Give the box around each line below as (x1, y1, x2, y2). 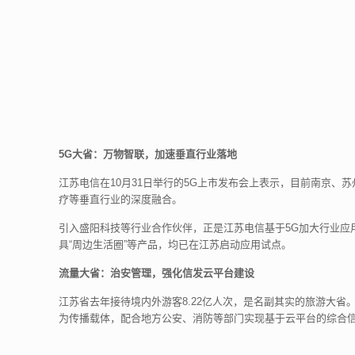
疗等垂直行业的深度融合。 (59, 193, 183, 205)
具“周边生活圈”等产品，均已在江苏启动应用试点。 (59, 239, 292, 250)
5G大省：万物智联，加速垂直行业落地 (59, 148, 238, 160)
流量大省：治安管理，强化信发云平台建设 (59, 267, 255, 279)
